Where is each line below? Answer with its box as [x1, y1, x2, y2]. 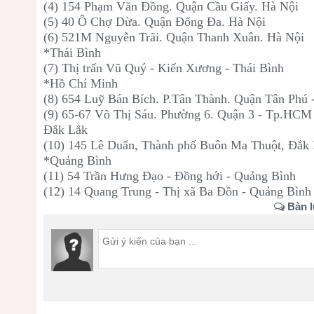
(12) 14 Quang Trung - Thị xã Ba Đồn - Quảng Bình [43, 184, 311, 198]
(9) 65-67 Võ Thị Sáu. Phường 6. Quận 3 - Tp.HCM [43, 107, 312, 121]
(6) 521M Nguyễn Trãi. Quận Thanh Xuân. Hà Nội [43, 29, 304, 44]
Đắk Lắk [43, 122, 91, 137]
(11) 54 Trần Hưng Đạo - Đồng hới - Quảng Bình [43, 168, 296, 183]
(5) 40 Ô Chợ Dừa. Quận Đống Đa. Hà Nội [43, 14, 266, 29]
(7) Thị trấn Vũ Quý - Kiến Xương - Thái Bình [43, 60, 284, 75]
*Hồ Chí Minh [43, 76, 121, 90]
